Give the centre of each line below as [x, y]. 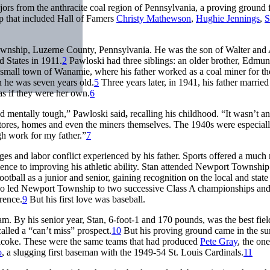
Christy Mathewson [154, 18]
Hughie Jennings [228, 18]
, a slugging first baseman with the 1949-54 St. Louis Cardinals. [123, 252]
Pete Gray [219, 241]
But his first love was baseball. [86, 199]
